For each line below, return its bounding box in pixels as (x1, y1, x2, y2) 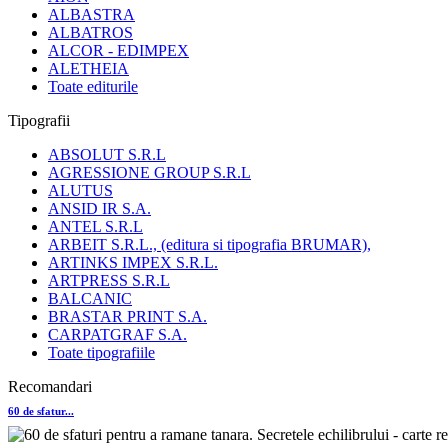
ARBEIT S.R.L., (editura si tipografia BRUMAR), (48, 236, 371, 254)
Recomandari (8, 378, 92, 396)
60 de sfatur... (8, 405, 74, 418)
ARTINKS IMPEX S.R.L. (48, 254, 218, 272)
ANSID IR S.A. (48, 200, 151, 218)
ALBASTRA (48, 6, 135, 24)
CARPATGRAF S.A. (48, 326, 187, 344)
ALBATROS (48, 24, 133, 42)
